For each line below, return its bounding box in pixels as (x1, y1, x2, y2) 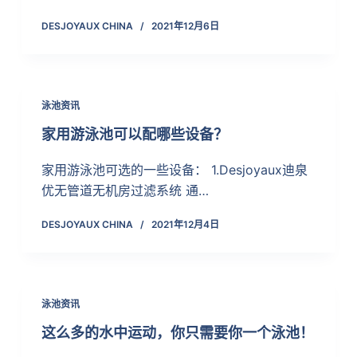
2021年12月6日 (151, 19, 219, 32)
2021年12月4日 (151, 218, 219, 231)
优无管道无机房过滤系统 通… (41, 182, 209, 199)
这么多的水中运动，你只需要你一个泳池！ (41, 324, 314, 342)
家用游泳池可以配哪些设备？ (41, 126, 228, 143)
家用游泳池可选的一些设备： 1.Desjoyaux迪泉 (41, 162, 308, 178)
